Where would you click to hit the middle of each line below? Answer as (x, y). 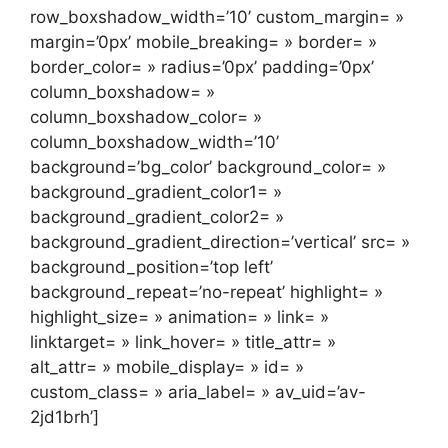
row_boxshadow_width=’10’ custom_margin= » (217, 16)
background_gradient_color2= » (157, 216)
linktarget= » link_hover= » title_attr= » (183, 341)
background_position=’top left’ (151, 266)
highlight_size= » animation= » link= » (179, 316)
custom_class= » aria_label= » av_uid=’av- (198, 391)
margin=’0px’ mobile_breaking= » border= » (203, 41)
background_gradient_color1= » (156, 191)
